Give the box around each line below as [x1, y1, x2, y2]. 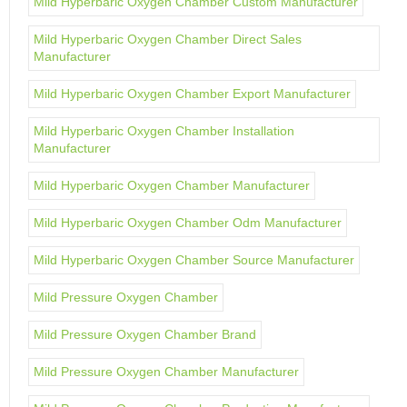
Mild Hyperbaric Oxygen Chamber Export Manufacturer [34, 86, 351, 101]
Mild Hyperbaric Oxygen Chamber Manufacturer [34, 178, 310, 193]
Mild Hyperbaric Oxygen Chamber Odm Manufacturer [34, 215, 342, 230]
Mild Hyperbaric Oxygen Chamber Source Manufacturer [34, 253, 354, 267]
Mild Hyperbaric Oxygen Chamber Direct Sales [34, 32, 302, 46]
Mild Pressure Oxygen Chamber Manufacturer [34, 364, 299, 379]
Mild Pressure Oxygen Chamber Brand [34, 327, 256, 342]
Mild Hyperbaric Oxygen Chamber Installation [34, 124, 294, 138]
